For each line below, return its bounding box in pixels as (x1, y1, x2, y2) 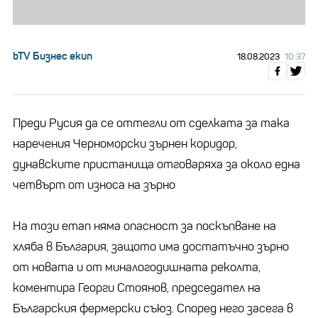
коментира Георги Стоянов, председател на (13, 280, 261, 295)
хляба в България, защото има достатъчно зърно (13, 238, 289, 254)
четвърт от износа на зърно (13, 177, 175, 192)
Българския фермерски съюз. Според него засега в (13, 300, 293, 316)
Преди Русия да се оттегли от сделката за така (13, 115, 290, 131)
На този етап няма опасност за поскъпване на (13, 218, 276, 234)
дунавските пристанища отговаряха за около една (13, 156, 300, 172)
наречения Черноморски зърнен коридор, (13, 136, 237, 151)
